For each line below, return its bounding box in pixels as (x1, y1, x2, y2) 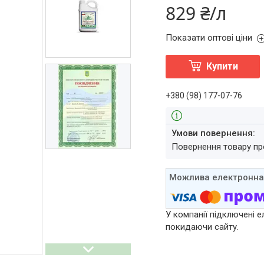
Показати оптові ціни (166, 32, 253, 43)
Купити (206, 61, 238, 72)
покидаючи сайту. (166, 222, 239, 233)
